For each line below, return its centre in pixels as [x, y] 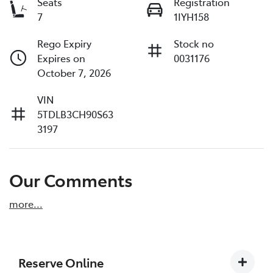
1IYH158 [191, 17]
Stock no [194, 44]
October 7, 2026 [74, 73]
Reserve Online [61, 262]
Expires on [61, 58]
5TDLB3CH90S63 [75, 114]
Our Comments [71, 180]
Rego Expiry [64, 44]
